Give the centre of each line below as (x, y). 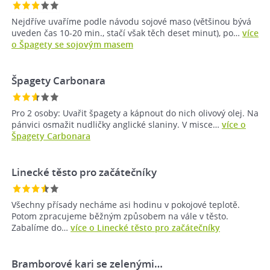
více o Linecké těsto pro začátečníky (145, 228)
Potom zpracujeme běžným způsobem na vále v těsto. (120, 216)
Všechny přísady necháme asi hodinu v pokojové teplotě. (126, 205)
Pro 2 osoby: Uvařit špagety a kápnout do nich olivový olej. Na (135, 113)
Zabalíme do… (41, 228)
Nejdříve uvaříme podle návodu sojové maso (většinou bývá (131, 22)
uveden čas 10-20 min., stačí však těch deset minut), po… (127, 33)
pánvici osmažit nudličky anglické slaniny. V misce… (117, 125)
